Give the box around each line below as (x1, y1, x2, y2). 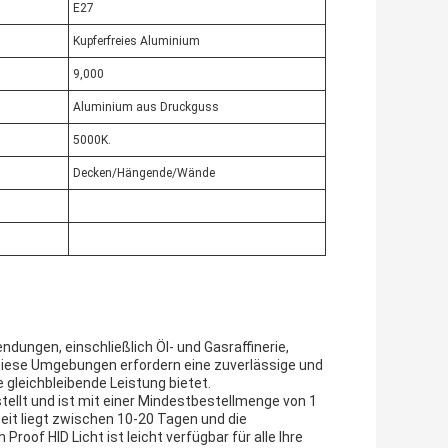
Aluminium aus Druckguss (73, 100, 219, 115)
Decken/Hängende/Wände (73, 166, 215, 181)
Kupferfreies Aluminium (73, 34, 200, 49)
